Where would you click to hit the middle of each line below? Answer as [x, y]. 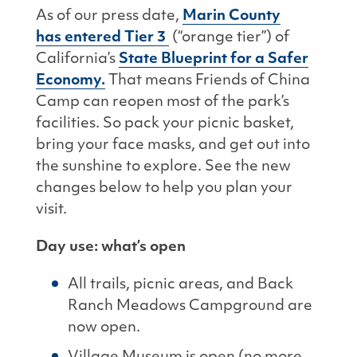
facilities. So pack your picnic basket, [165, 124]
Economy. [71, 81]
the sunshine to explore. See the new [163, 167]
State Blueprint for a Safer [214, 59]
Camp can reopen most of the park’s [163, 102]
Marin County [231, 16]
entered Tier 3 [114, 38]
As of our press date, [109, 16]
